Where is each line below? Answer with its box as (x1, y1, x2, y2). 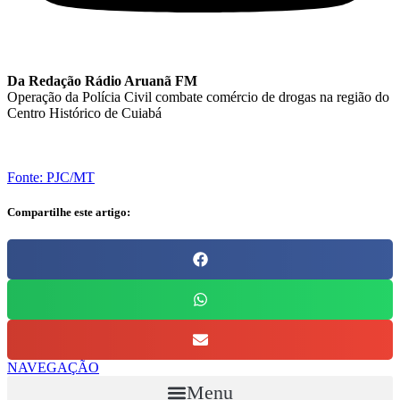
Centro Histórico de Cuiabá (7, 104, 162, 121)
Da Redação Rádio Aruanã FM (7, 72, 197, 88)
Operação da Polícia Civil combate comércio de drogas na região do (7, 88, 389, 104)
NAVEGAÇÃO (7, 360, 99, 376)
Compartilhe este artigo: (7, 205, 130, 220)
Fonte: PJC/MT (7, 169, 95, 185)
